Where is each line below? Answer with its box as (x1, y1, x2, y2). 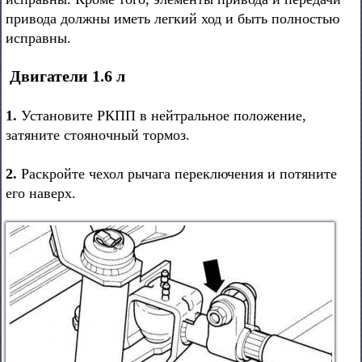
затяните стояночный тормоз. (6, 127, 190, 143)
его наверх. (6, 185, 76, 201)
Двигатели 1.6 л (10, 67, 125, 85)
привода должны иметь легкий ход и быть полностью (6, 11, 339, 27)
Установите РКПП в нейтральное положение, (17, 107, 306, 124)
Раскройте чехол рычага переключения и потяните (17, 166, 337, 182)
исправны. (6, 30, 71, 46)
